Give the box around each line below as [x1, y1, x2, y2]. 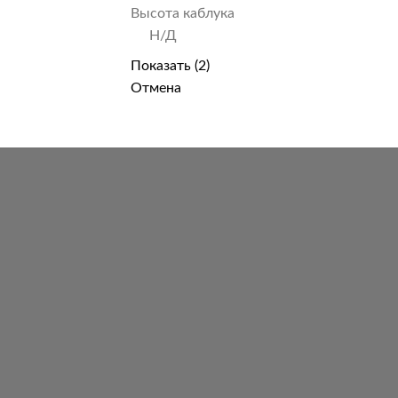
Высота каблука [131, 5, 235, 20]
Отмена [131, 81, 181, 96]
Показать [131, 59, 195, 74]
